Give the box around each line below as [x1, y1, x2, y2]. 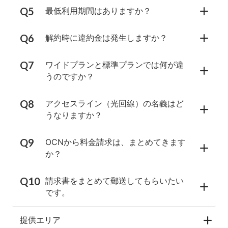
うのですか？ [45, 71, 94, 82]
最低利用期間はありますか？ [45, 6, 151, 16]
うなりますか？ [45, 110, 102, 121]
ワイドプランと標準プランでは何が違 [45, 60, 184, 70]
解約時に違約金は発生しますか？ [45, 33, 167, 43]
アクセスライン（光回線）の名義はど [45, 98, 184, 109]
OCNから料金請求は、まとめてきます [45, 137, 186, 148]
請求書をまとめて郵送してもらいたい [45, 176, 184, 186]
